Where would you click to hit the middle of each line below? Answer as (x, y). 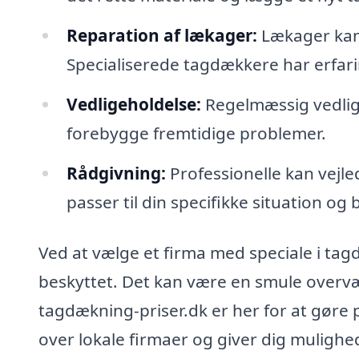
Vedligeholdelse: (133, 104)
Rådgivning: (116, 173)
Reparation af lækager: (161, 35)
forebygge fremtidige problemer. (196, 133)
